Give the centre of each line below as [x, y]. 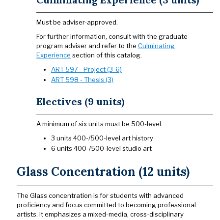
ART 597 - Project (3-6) [86, 69]
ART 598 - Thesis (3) [82, 80]
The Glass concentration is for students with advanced [100, 195]
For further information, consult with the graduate [112, 36]
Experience [54, 55]
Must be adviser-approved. [77, 22]
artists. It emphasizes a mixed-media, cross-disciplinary [100, 214]
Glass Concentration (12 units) [103, 172]
